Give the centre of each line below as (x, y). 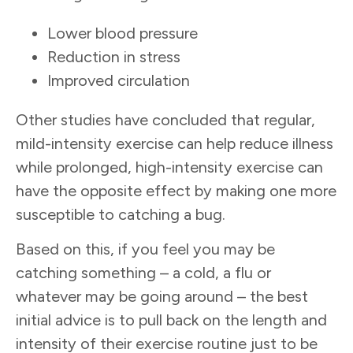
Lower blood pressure (124, 33)
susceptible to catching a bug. (123, 214)
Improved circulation (121, 80)
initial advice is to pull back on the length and (171, 320)
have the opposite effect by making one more (176, 190)
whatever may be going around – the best (162, 297)
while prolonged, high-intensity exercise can (169, 167)
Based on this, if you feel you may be (145, 249)
